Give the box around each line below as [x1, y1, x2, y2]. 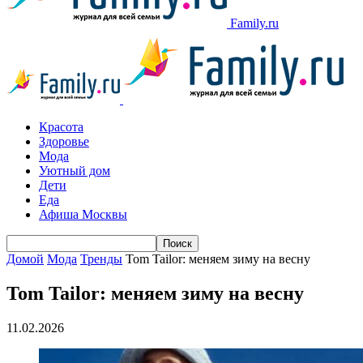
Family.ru [230, 16, 279, 30]
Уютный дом [39, 164, 110, 177]
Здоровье [39, 135, 89, 148]
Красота [39, 120, 83, 134]
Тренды [80, 252, 122, 266]
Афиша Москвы [39, 207, 127, 221]
